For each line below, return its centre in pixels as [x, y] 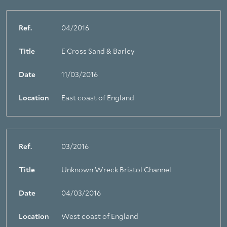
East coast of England [98, 98]
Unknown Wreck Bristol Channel [116, 170]
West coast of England [100, 217]
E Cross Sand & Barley [98, 52]
